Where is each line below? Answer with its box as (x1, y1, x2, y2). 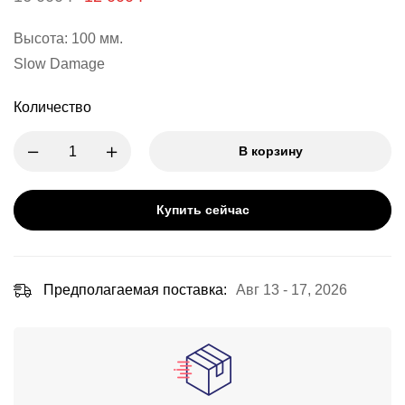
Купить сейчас (155, 202, 250, 217)
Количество (14, 99, 91, 115)
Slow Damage (14, 56, 105, 71)
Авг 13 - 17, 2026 (236, 282, 347, 297)
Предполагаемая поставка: (43, 282, 227, 297)
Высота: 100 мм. (14, 31, 123, 46)
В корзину (238, 144, 303, 158)
